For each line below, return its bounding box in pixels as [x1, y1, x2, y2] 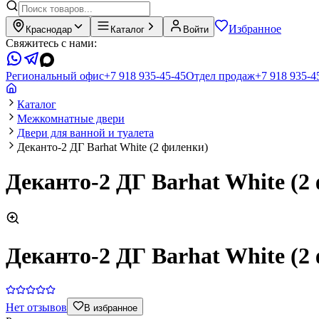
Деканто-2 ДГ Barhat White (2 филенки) [17, 141, 208, 153]
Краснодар [26, 24, 72, 35]
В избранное [84, 302, 137, 313]
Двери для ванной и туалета [17, 127, 154, 139]
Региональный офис [6, 70, 104, 82]
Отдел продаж [186, 70, 255, 82]
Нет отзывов [6, 300, 67, 313]
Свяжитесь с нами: [6, 37, 97, 49]
